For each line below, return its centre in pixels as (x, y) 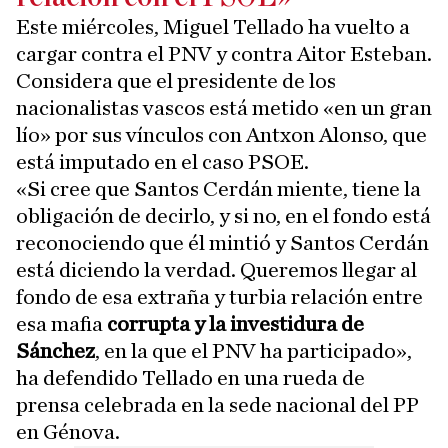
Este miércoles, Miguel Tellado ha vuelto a (213, 27)
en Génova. (68, 432)
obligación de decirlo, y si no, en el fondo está (223, 216)
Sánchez (55, 351)
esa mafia (61, 324)
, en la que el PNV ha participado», (253, 351)
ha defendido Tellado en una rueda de (190, 378)
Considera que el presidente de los (176, 81)
